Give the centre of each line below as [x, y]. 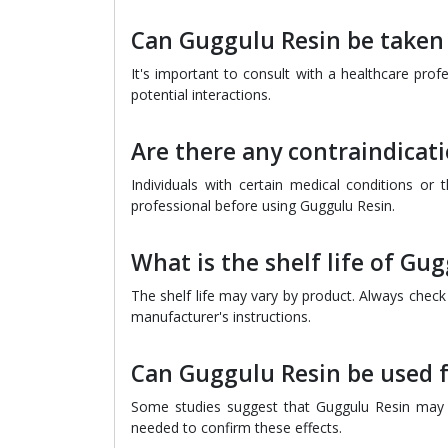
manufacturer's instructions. [221, 316]
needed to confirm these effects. [236, 427]
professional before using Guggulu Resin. [263, 205]
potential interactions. [201, 94]
